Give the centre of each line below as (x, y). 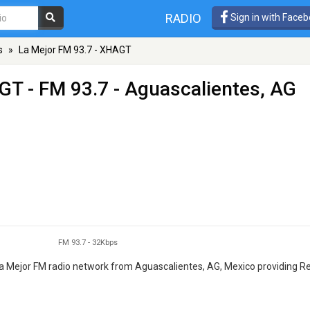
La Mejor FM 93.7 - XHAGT (75, 50)
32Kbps (105, 243)
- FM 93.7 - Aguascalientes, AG (159, 89)
